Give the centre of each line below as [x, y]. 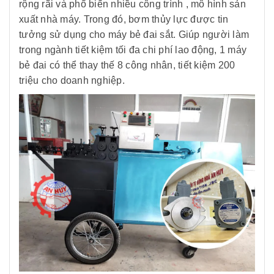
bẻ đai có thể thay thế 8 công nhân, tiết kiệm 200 [127, 65]
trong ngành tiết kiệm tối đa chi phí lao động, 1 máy [133, 50]
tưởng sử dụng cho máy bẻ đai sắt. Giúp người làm [134, 35]
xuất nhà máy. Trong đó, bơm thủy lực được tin [124, 20]
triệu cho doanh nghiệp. [72, 81]
